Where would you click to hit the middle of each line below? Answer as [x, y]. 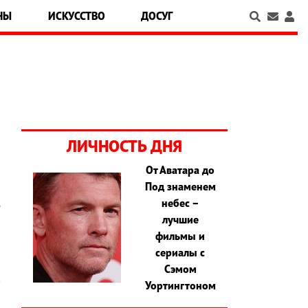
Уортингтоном [180, 286]
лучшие [180, 220]
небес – [180, 203]
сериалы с [180, 253]
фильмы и [180, 236]
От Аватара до [180, 170]
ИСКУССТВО [76, 16]
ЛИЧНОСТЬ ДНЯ [124, 146]
